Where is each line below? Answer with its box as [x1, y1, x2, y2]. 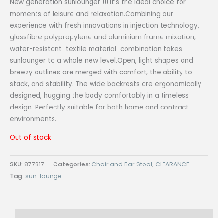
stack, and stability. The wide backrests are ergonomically [10, 79, 201, 89]
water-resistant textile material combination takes [10, 44, 182, 54]
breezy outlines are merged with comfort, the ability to [10, 68, 192, 77]
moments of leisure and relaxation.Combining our [10, 9, 173, 19]
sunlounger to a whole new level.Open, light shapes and [10, 56, 193, 66]
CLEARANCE [155, 160, 189, 169]
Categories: [53, 160, 91, 169]
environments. [10, 114, 56, 124]
